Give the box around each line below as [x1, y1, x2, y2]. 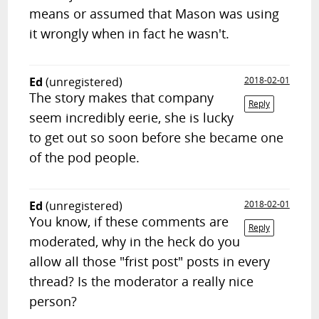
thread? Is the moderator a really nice [29, 273, 254, 290]
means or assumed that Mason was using [29, 5, 280, 22]
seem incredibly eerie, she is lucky [29, 109, 234, 126]
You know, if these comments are [29, 213, 229, 230]
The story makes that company [29, 89, 214, 106]
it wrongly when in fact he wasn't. [29, 25, 230, 42]
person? [29, 293, 78, 310]
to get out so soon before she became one [29, 129, 284, 146]
